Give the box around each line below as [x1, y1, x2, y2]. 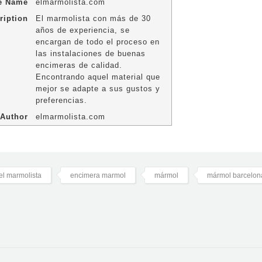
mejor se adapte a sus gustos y [35, 84, 160, 94]
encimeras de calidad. [35, 61, 122, 70]
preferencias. [35, 96, 87, 105]
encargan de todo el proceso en [35, 37, 160, 47]
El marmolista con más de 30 [35, 14, 151, 23]
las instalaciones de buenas [35, 49, 146, 58]
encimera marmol [70, 171, 126, 180]
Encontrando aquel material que [35, 73, 160, 82]
